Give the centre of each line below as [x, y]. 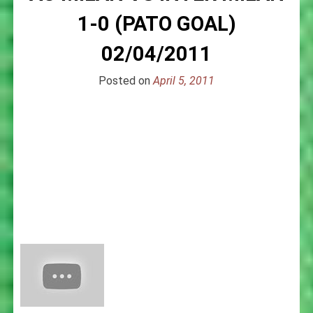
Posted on [126, 80]
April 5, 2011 [184, 80]
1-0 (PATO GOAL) [156, 23]
